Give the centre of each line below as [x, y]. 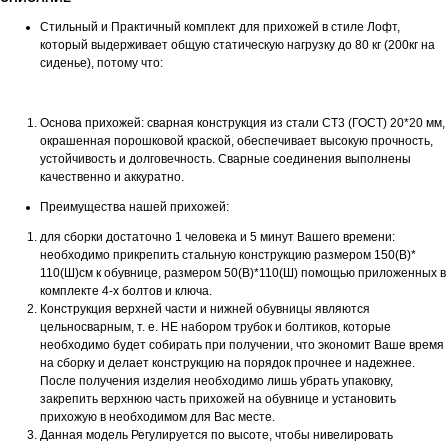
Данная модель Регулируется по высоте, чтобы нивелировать [216, 435]
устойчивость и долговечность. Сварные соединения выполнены [225, 159]
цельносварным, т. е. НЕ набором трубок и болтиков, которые [215, 327]
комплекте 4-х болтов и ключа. [126, 291]
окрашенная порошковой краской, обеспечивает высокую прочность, [236, 141]
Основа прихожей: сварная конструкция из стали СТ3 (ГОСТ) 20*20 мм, [242, 123]
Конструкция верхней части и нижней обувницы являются [205, 309]
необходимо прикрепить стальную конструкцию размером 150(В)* [228, 255]
